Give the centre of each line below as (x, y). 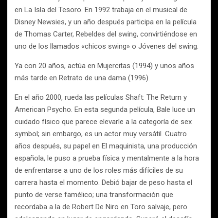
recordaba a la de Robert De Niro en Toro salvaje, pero (101, 207)
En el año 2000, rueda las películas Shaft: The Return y (101, 97)
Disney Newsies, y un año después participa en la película (106, 22)
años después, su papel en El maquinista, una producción (106, 146)
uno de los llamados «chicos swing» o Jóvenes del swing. (107, 46)
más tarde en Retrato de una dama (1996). (82, 78)
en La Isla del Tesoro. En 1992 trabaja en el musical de (101, 10)
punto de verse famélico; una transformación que (94, 195)
